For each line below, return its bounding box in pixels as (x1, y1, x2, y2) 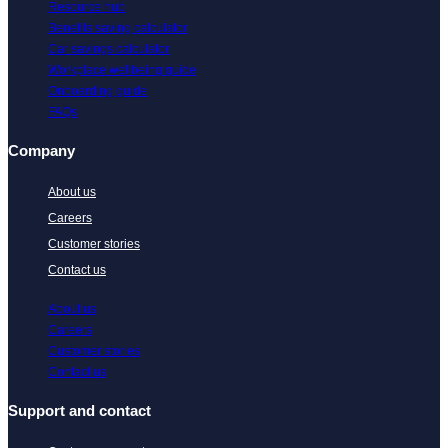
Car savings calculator (48, 42, 169, 57)
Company (8, 142, 75, 160)
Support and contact (8, 402, 151, 420)
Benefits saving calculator (48, 21, 187, 36)
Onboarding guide (48, 84, 147, 99)
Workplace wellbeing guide (48, 63, 196, 78)
